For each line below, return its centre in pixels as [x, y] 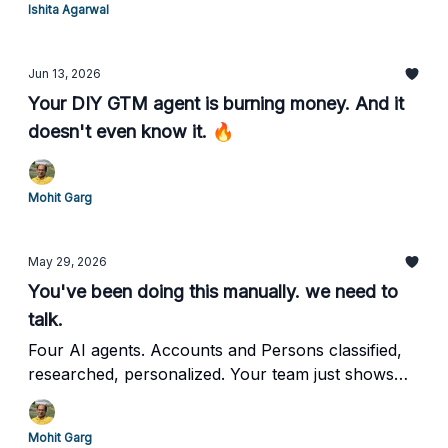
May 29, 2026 [67, 261]
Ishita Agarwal [68, 9]
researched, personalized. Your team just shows [211, 374]
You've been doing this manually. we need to [213, 291]
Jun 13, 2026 [64, 73]
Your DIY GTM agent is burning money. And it [216, 103]
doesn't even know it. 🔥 [131, 131]
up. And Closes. [87, 398]
